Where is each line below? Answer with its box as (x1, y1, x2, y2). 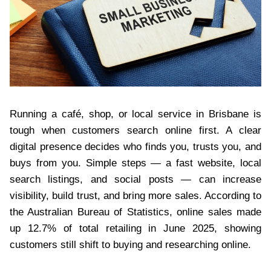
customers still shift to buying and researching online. (10, 238, 251, 250)
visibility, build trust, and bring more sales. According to (10, 189, 261, 201)
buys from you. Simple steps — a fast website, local (10, 157, 261, 169)
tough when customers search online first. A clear (10, 124, 261, 136)
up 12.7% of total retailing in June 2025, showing (10, 222, 261, 234)
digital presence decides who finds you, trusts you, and (10, 140, 261, 152)
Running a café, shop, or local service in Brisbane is (10, 108, 261, 120)
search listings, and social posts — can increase (10, 173, 261, 185)
